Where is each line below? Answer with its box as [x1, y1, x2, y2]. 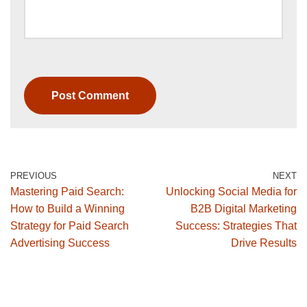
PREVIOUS [10, 171, 57, 182]
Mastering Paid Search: [10, 186, 124, 198]
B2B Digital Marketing [191, 203, 297, 215]
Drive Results [231, 237, 297, 249]
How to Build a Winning [10, 203, 125, 215]
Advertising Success [10, 237, 110, 249]
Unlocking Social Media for [166, 186, 297, 198]
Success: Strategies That [175, 220, 297, 232]
